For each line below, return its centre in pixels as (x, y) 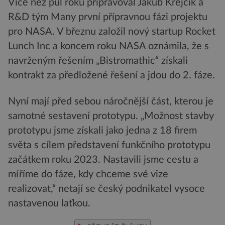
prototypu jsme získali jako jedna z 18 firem (102, 130)
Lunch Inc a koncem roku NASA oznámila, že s (108, 46)
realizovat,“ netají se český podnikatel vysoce (106, 189)
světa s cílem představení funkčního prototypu (109, 145)
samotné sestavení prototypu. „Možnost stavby (111, 116)
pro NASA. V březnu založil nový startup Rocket (112, 32)
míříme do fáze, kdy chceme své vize (88, 174)
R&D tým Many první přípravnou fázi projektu (108, 17)
